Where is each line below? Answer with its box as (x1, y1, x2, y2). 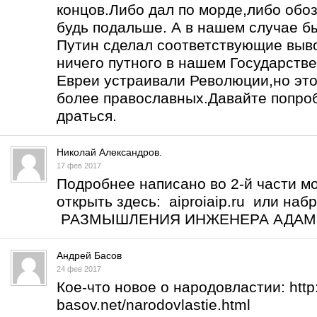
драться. (57, 108, 117, 124)
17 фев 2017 (57, 161, 101, 170)
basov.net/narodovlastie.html (57, 296, 250, 313)
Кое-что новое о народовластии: (57, 279, 289, 295)
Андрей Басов (57, 250, 122, 261)
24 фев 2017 (57, 265, 101, 273)
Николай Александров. (57, 146, 162, 158)
